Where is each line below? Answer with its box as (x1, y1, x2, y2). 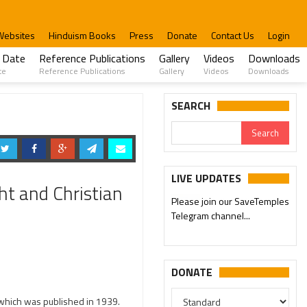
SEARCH (171, 97, 210, 114)
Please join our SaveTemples (171, 194, 289, 208)
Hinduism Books (49, 28, 116, 42)
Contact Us (211, 28, 254, 42)
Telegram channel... (171, 208, 250, 223)
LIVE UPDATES (171, 170, 241, 186)
